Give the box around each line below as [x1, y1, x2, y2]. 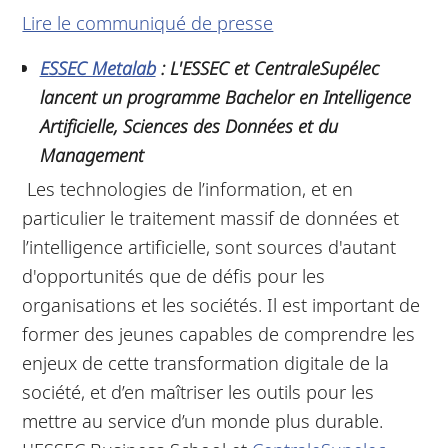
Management [39, 141, 144, 167]
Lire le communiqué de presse [22, 9, 274, 35]
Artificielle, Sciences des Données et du [39, 112, 338, 138]
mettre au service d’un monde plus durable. [22, 408, 384, 434]
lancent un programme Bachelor [39, 83, 299, 109]
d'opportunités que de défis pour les [22, 263, 326, 289]
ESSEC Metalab [39, 54, 156, 80]
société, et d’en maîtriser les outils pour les [22, 379, 375, 405]
